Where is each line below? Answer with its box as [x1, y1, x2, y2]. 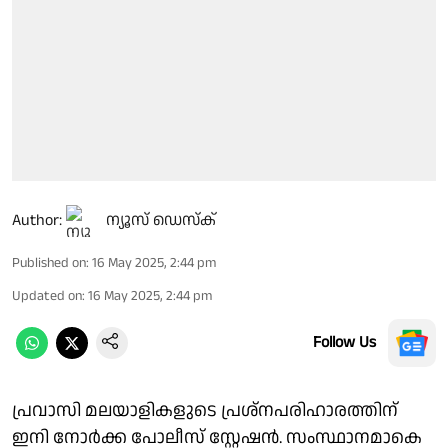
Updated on [12, 285, 82, 306]
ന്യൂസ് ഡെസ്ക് [106, 208, 216, 232]
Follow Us [313, 330, 376, 354]
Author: [12, 208, 62, 232]
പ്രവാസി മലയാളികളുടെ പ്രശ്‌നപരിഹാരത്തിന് [12, 397, 398, 423]
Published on [12, 252, 86, 273]
